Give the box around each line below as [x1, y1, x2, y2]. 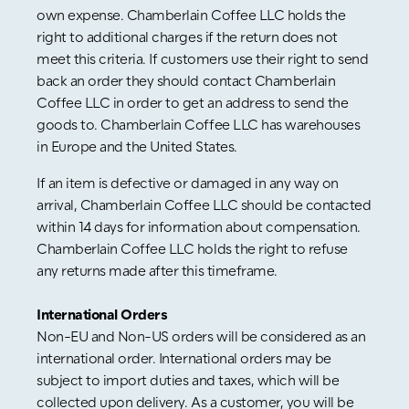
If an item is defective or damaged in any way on [37, 173, 339, 191]
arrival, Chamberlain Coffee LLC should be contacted [37, 195, 372, 213]
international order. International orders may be [37, 349, 331, 366]
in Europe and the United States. [37, 137, 237, 154]
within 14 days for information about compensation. [37, 217, 361, 235]
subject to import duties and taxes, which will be [37, 371, 340, 388]
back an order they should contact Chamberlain [37, 71, 336, 89]
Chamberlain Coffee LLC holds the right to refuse [37, 239, 348, 257]
